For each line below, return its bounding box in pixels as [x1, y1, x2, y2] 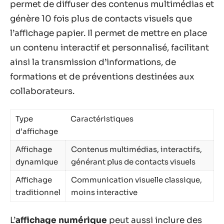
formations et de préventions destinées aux [10, 71, 194, 82]
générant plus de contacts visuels [71, 157, 195, 166]
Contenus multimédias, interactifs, [71, 144, 202, 154]
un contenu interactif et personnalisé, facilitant [10, 42, 209, 53]
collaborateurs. [10, 85, 74, 96]
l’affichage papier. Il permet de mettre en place [10, 27, 207, 38]
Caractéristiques [70, 114, 133, 123]
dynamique [15, 157, 58, 166]
